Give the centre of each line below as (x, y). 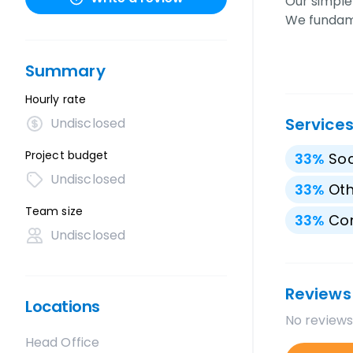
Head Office (62, 342)
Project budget (67, 155)
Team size (54, 211)
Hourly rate (56, 99)
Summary (65, 71)
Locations (63, 307)
